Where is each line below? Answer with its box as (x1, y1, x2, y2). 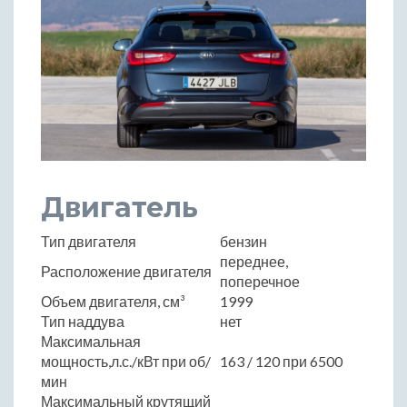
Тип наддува (41, 312, 124, 330)
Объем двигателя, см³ (41, 292, 185, 310)
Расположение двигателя (41, 262, 212, 280)
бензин (220, 232, 267, 250)
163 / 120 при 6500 (220, 352, 342, 370)
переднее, (220, 252, 288, 270)
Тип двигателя (41, 232, 136, 250)
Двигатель (41, 190, 198, 224)
